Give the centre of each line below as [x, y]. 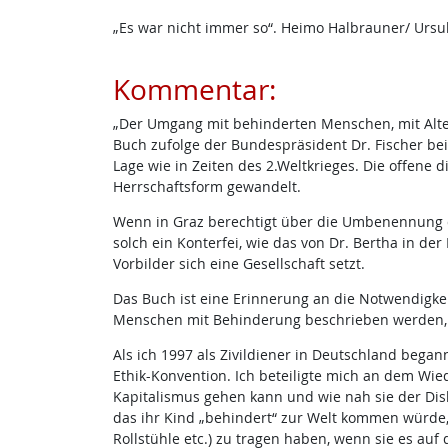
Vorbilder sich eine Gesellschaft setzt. [238, 263]
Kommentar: [194, 89]
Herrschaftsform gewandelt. [206, 186]
